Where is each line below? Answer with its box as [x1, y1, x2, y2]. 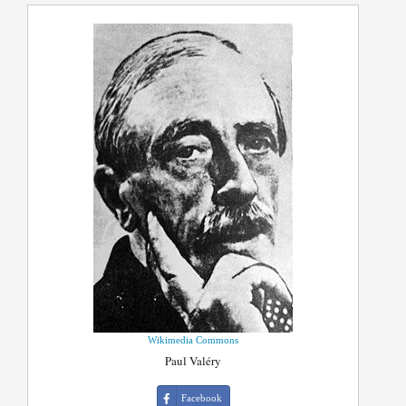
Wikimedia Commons [148, 334, 239, 346]
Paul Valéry [165, 353, 222, 370]
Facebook [180, 392, 222, 404]
